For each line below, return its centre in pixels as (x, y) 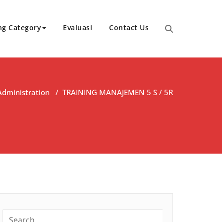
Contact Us (129, 27)
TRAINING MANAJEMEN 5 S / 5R (118, 92)
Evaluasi (78, 27)
